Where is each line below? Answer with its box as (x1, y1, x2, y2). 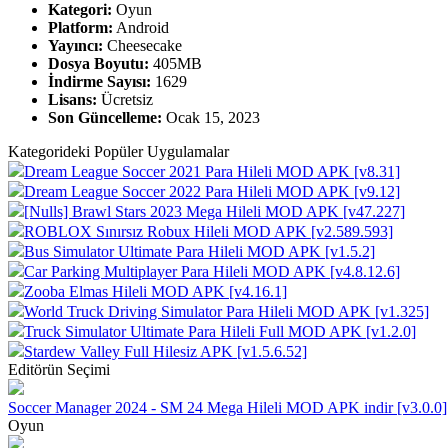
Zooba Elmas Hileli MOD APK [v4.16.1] (24, 282, 287, 300)
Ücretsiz (97, 90, 153, 108)
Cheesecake (103, 36, 182, 54)
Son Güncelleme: (48, 108, 162, 126)
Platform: (48, 18, 113, 36)
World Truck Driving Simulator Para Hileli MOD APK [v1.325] (24, 302, 429, 320)
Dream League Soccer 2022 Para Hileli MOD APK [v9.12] (24, 182, 400, 200)
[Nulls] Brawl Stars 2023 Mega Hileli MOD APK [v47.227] (24, 202, 405, 220)
